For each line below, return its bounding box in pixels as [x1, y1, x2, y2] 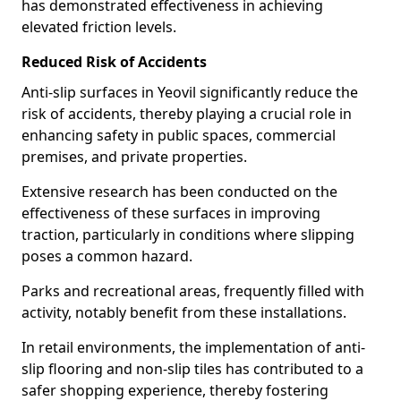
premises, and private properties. [21, 147, 247, 166]
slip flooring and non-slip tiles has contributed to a [21, 359, 363, 379]
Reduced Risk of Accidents [21, 52, 207, 72]
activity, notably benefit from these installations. [21, 303, 346, 322]
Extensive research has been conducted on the [21, 182, 337, 201]
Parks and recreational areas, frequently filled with [21, 281, 364, 301]
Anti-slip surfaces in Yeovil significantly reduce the [21, 82, 358, 102]
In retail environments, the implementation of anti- [21, 337, 365, 357]
